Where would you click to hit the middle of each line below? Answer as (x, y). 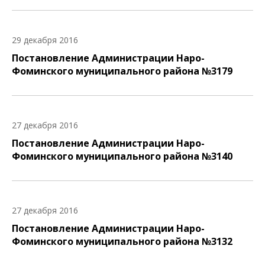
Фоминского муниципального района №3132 (122, 241)
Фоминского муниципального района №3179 (122, 71)
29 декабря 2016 (45, 40)
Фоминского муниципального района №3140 (122, 156)
